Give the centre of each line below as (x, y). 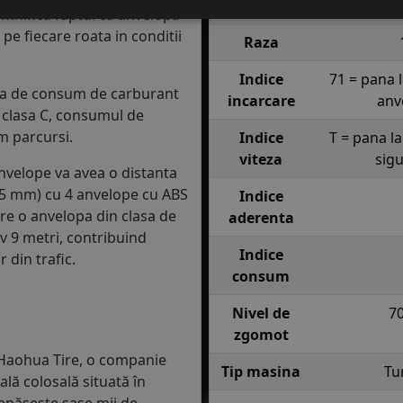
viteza (261, 159)
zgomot (261, 335)
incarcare (261, 101)
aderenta (261, 218)
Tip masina (261, 372)
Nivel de (261, 313)
